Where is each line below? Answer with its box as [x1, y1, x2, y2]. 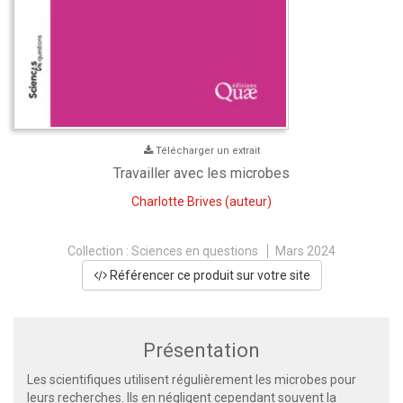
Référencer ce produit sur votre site [106, 268, 310, 283]
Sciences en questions [131, 244, 258, 259]
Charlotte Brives [131, 194, 222, 210]
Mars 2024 [275, 244, 336, 259]
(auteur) [222, 194, 272, 210]
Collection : [67, 244, 131, 259]
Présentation [143, 339, 260, 363]
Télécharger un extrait [155, 145, 260, 157]
